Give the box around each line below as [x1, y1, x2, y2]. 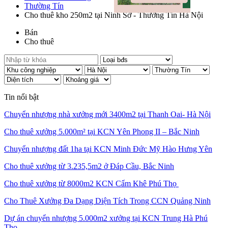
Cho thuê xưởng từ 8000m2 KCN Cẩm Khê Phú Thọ [4, 179, 179, 188]
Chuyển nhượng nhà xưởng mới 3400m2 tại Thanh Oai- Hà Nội [4, 109, 211, 119]
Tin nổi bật [4, 92, 39, 101]
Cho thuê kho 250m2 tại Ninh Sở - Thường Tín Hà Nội [24, 10, 203, 19]
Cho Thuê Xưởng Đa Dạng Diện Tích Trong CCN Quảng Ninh [4, 196, 211, 205]
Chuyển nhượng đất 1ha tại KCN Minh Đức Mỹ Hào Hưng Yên [4, 144, 212, 153]
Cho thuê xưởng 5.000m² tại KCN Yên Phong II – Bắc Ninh [4, 127, 199, 136]
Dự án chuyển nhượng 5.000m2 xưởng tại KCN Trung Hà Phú [4, 213, 208, 222]
